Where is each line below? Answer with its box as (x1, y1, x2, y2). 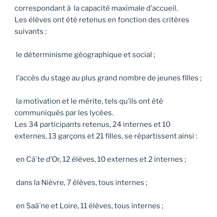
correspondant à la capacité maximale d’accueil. (15, 4, 178, 13)
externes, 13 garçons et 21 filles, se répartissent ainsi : (15, 132, 197, 141)
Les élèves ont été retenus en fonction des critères (15, 15, 189, 25)
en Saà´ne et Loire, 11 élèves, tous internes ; (15, 201, 163, 211)
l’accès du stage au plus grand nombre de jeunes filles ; (15, 74, 201, 83)
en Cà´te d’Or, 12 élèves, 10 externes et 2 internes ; (15, 155, 186, 164)
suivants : (15, 27, 46, 36)
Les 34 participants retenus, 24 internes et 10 (15, 120, 170, 129)
